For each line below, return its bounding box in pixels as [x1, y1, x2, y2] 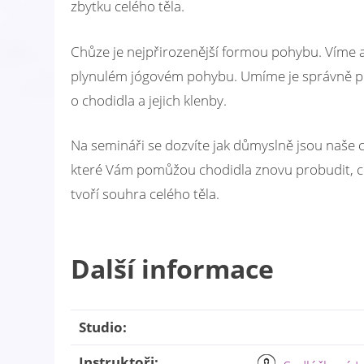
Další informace [71, 251, 274, 287]
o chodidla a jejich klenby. [71, 90, 227, 110]
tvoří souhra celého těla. [71, 184, 219, 204]
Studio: [79, 318, 127, 337]
